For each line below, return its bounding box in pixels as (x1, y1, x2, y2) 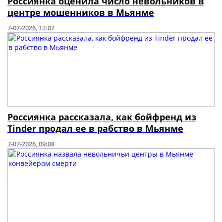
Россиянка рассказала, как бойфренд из (7, 111, 196, 123)
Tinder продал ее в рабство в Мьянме (7, 122, 183, 134)
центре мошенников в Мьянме (7, 6, 154, 18)
